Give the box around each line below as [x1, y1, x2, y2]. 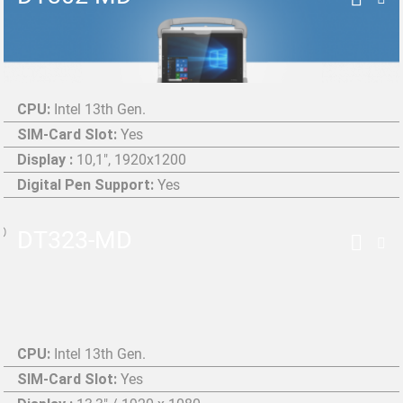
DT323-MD [17, 226, 132, 255]
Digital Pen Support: [17, 176, 157, 193]
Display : [17, 151, 76, 168]
